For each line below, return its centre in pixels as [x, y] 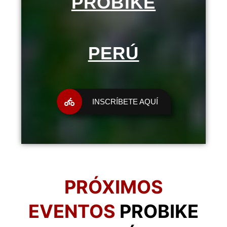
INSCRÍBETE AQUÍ [125, 102]
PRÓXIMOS [113, 187]
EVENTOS [72, 212]
